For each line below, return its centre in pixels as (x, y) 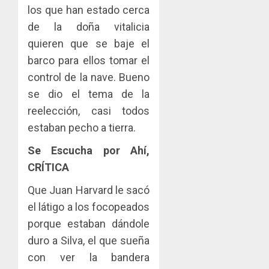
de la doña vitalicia (89, 26)
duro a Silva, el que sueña (89, 240)
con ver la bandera (89, 257)
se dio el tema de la (89, 94)
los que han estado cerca (89, 10)
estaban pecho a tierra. (82, 127)
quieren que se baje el (89, 43)
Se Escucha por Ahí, (89, 150)
